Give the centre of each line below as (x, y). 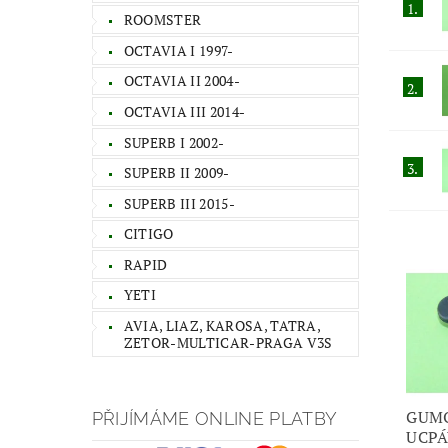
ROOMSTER (162, 20)
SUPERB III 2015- (179, 203)
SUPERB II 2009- (176, 173)
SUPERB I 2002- (174, 142)
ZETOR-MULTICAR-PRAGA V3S (228, 343)
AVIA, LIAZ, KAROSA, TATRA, (222, 326)
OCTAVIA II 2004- (181, 81)
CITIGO (148, 234)
